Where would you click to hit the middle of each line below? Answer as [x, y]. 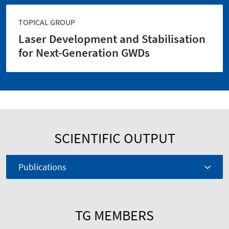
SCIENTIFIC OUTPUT [114, 138]
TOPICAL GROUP [47, 22]
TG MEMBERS [114, 215]
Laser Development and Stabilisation [112, 39]
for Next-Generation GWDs [84, 53]
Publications [42, 167]
